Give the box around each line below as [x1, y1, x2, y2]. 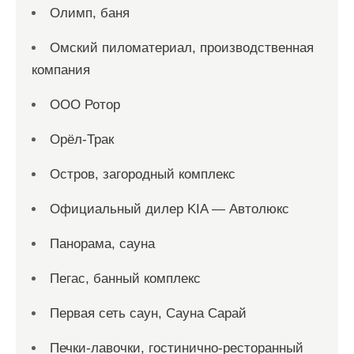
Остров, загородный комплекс [50, 167, 235, 182]
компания [32, 62, 90, 77]
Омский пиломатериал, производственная [50, 40, 314, 55]
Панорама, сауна [50, 236, 155, 251]
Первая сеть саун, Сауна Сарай [50, 306, 247, 321]
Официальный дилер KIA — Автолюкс [50, 201, 289, 217]
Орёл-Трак [50, 132, 114, 147]
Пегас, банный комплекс [50, 271, 201, 286]
